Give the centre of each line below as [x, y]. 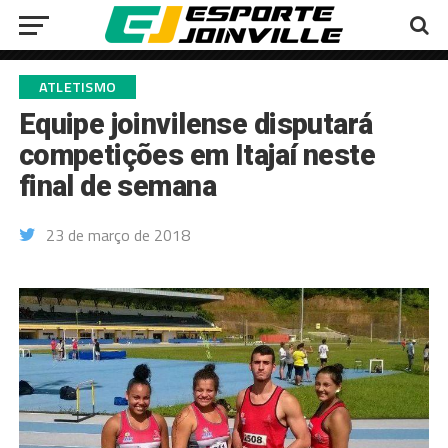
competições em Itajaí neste [197, 155]
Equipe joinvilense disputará [195, 124]
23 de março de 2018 [117, 235]
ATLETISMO [77, 87]
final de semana [117, 186]
